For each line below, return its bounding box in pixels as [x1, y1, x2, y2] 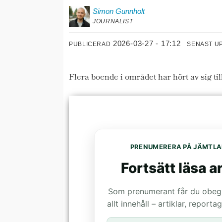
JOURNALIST [93, 17, 133, 25]
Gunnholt [115, 6, 145, 15]
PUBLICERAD [69, 40, 111, 48]
